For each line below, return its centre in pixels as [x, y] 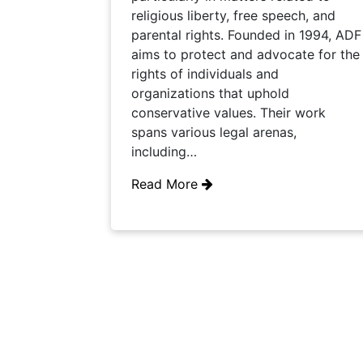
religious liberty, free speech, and [233, 15]
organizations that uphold [210, 93]
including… [164, 152]
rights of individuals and [205, 74]
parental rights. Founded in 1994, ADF [246, 35]
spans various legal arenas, [214, 132]
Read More [167, 184]
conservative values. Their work [228, 113]
